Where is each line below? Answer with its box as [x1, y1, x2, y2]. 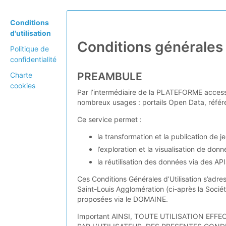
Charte [10, 71, 32, 79]
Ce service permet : [77, 115, 142, 124]
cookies [10, 81, 35, 90]
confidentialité [10, 55, 56, 64]
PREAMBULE [77, 70, 142, 83]
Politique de [10, 44, 49, 53]
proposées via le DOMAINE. [77, 195, 168, 204]
